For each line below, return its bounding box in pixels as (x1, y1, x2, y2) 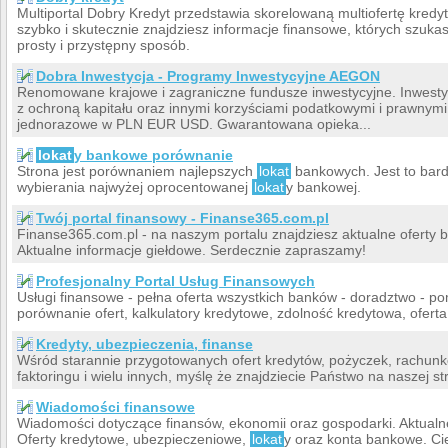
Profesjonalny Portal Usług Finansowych (36, 272, 315, 289)
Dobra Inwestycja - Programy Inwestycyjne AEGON (36, 67, 380, 84)
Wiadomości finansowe (36, 398, 195, 415)
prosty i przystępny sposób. (17, 36, 190, 53)
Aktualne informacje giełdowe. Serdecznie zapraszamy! (17, 241, 366, 258)
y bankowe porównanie (74, 146, 233, 163)
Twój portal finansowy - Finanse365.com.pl (36, 209, 329, 226)
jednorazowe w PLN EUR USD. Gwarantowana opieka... (17, 115, 371, 132)
